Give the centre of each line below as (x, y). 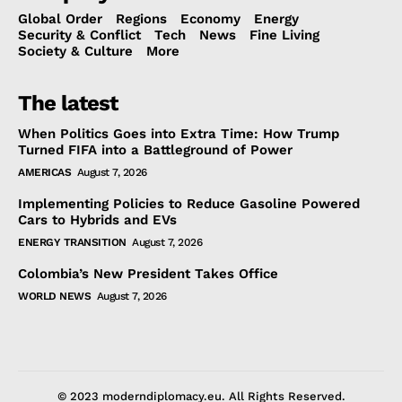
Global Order (60, 19)
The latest (68, 104)
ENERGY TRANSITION (72, 243)
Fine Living (284, 35)
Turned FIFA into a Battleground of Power (155, 150)
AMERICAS (44, 173)
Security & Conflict (79, 35)
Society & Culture (75, 52)
